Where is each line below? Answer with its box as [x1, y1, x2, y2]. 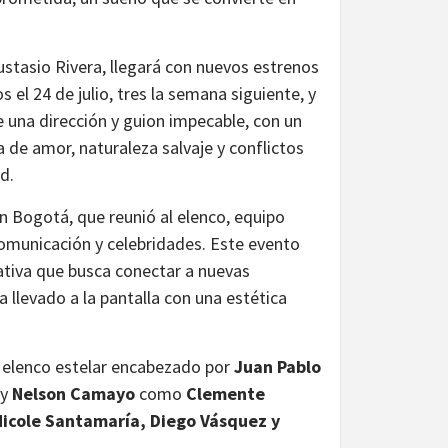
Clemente [186, 381, 265, 405]
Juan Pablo [234, 354, 321, 378]
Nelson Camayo [12, 381, 135, 405]
